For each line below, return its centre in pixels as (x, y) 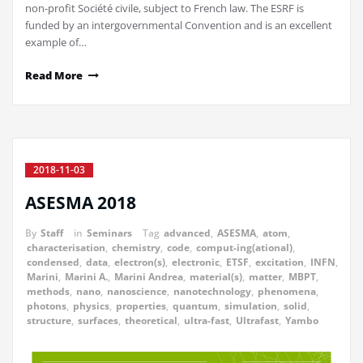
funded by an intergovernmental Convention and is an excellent (179, 26)
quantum (195, 306)
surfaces (98, 321)
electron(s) (140, 263)
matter (265, 277)
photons (47, 306)
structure (49, 321)
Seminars (109, 233)
